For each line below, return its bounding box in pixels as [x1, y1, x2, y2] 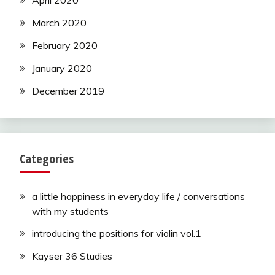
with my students [32, 204, 109, 217]
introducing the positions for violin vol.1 [32, 227, 201, 240]
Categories [20, 150, 74, 167]
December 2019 [32, 84, 104, 97]
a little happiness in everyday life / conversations [32, 190, 245, 203]
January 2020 [32, 61, 92, 74]
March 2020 [32, 17, 87, 29]
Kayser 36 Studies [32, 250, 112, 263]
